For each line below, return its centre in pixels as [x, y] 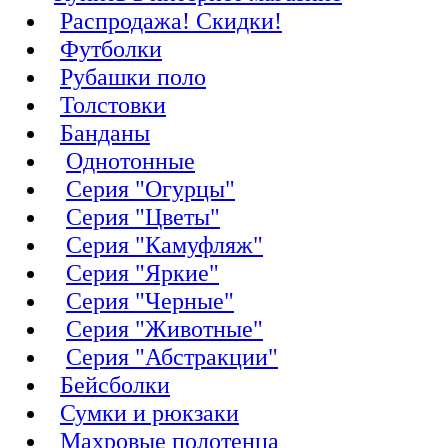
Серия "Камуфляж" [164, 244]
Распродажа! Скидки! [171, 20]
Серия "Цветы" [143, 216]
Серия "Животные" [164, 328]
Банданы [105, 132]
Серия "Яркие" [142, 272]
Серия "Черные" [150, 300]
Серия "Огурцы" [150, 188]
